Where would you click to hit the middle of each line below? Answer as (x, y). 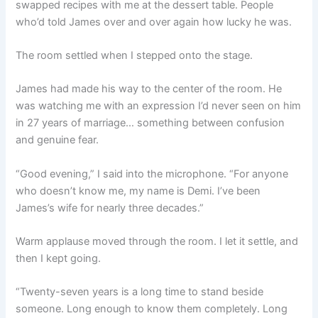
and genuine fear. (57, 140)
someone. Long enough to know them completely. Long (152, 309)
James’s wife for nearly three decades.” (110, 208)
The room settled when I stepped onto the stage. (135, 55)
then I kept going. (59, 258)
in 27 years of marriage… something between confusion (150, 123)
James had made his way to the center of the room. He (149, 89)
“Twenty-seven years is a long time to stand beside (140, 292)
